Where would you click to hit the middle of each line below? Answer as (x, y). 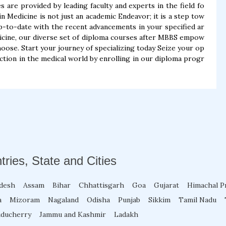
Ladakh (126, 214)
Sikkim (159, 200)
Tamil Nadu (197, 200)
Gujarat (166, 185)
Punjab (129, 200)
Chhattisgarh (101, 185)
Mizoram (25, 200)
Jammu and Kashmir (73, 214)
